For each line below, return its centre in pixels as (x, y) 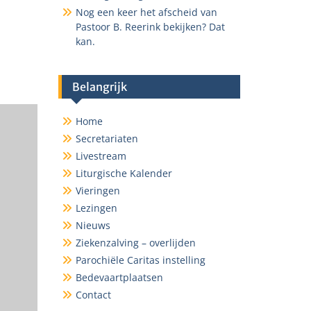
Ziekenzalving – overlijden (135, 243)
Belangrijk (99, 87)
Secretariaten (107, 138)
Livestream (101, 156)
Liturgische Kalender (124, 173)
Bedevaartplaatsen (119, 277)
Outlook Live (179, 15)
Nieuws (93, 225)
